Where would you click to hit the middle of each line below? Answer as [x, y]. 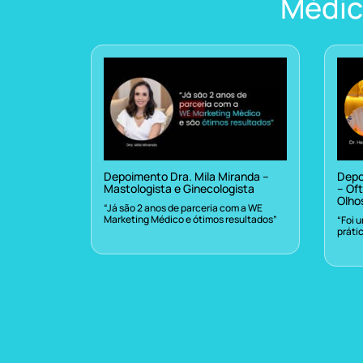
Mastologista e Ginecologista [179, 188]
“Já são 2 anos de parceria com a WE [183, 207]
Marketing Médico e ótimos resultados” [190, 219]
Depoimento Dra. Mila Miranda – [186, 176]
